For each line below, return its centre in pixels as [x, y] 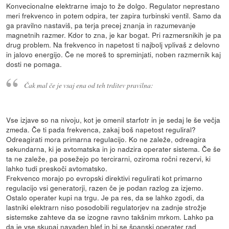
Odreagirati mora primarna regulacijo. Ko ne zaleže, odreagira [106, 139]
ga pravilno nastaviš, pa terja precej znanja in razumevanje [101, 25]
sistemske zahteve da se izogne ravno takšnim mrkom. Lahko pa [110, 217]
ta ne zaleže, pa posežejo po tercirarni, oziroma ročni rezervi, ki [109, 159]
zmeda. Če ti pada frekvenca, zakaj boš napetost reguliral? [101, 130]
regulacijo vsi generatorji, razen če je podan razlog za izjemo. [105, 188]
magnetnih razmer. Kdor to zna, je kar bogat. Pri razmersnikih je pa [114, 35]
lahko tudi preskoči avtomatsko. [57, 168]
